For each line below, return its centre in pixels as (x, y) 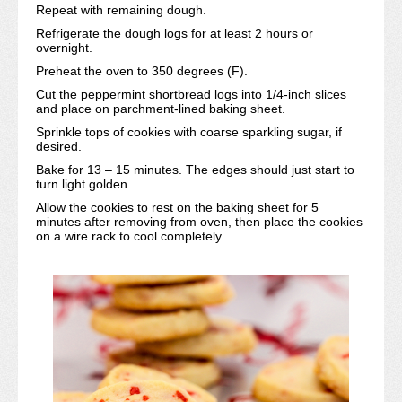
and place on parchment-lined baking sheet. (161, 109)
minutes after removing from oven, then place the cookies (199, 222)
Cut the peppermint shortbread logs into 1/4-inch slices (191, 94)
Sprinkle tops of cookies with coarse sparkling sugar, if (189, 132)
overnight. (64, 48)
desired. (59, 146)
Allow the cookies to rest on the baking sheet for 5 (177, 207)
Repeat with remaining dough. (121, 10)
